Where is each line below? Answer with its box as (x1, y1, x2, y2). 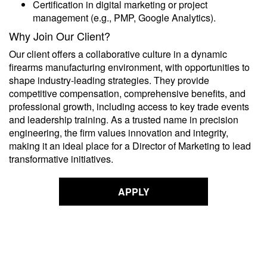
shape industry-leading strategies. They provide (9, 73, 209, 87)
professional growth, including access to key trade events (9, 100, 249, 113)
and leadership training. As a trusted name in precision (9, 113, 238, 126)
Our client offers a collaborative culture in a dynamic (9, 47, 227, 61)
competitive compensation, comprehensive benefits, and (9, 86, 246, 100)
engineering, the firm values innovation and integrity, (9, 126, 228, 139)
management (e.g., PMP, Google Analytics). (33, 11, 216, 24)
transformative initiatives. (9, 152, 113, 166)
